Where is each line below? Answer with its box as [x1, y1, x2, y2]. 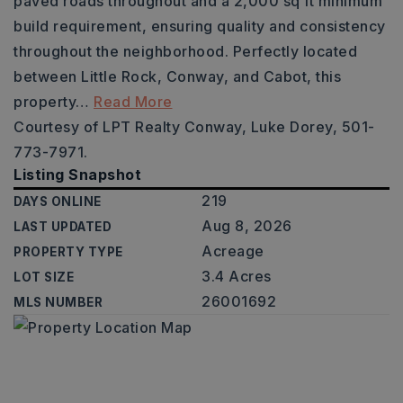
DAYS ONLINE [13, 194, 102, 209]
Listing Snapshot [13, 166, 141, 184]
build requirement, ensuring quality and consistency [13, 17, 386, 35]
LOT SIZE [13, 270, 74, 284]
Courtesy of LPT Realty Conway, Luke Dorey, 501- [13, 118, 375, 136]
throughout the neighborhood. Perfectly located [13, 42, 357, 60]
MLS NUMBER [13, 295, 103, 309]
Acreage [201, 242, 264, 260]
